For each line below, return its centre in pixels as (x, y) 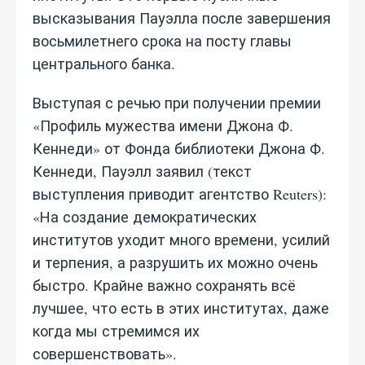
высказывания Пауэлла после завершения (182, 18)
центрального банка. (104, 64)
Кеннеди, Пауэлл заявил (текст (142, 171)
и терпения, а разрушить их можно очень (175, 262)
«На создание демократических (145, 217)
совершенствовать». (105, 354)
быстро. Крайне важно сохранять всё (164, 285)
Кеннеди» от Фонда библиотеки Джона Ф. (179, 148)
